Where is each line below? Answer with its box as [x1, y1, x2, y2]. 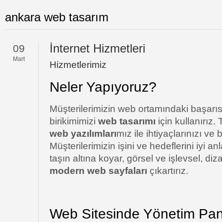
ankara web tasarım [5, 10, 109, 24]
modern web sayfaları [50, 166, 150, 176]
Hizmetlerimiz [50, 59, 107, 70]
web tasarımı [96, 116, 156, 126]
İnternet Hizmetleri [50, 42, 145, 55]
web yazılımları [50, 128, 116, 139]
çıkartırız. [150, 166, 188, 176]
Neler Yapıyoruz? [50, 79, 157, 95]
